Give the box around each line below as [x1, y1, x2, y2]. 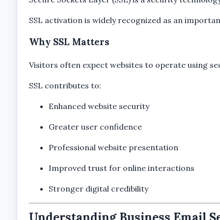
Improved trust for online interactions [48, 163, 194, 173]
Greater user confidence [48, 121, 142, 132]
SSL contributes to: [28, 80, 101, 90]
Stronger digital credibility [48, 183, 148, 193]
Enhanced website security [48, 101, 149, 111]
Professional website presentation [48, 142, 178, 152]
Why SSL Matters [28, 35, 109, 48]
